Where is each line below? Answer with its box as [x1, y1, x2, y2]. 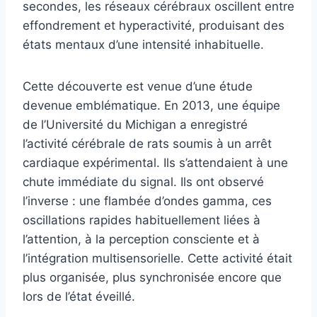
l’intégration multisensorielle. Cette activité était [23, 250, 292, 265]
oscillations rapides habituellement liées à [23, 212, 260, 227]
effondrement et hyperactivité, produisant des [23, 18, 284, 33]
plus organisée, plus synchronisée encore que [23, 270, 282, 284]
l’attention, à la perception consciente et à [23, 231, 260, 246]
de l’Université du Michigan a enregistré [23, 117, 248, 132]
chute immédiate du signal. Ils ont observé [23, 174, 264, 189]
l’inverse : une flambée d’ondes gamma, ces [23, 193, 272, 208]
